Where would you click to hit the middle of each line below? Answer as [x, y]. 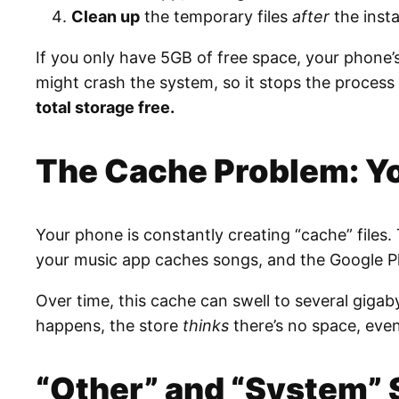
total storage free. [105, 108]
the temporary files [216, 17]
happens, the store [109, 326]
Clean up [106, 17]
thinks [206, 326]
